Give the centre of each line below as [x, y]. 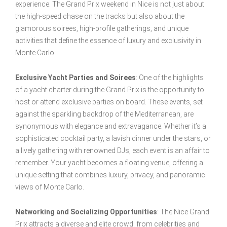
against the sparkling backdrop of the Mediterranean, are [104, 114]
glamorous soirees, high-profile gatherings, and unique [102, 29]
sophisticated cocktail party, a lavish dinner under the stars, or [113, 139]
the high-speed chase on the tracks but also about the [100, 16]
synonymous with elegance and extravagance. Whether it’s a [111, 126]
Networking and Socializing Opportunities [86, 212]
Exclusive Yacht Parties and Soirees [75, 78]
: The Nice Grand [183, 212]
